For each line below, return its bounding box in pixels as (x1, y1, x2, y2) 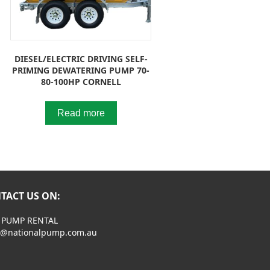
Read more (57, 107, 105, 118)
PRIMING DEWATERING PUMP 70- (12, 64, 150, 76)
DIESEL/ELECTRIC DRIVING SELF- (14, 52, 148, 64)
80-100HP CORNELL (40, 75, 121, 87)
